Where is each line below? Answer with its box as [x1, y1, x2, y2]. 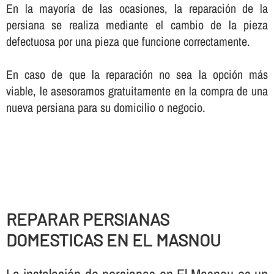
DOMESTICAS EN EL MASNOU [6, 229, 221, 250]
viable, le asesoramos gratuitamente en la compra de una [6, 83, 268, 100]
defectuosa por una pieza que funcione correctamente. [6, 33, 250, 50]
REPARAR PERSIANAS [6, 209, 169, 229]
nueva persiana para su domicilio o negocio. [6, 99, 206, 116]
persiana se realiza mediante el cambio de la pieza [6, 17, 268, 34]
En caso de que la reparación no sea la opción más [6, 66, 268, 83]
